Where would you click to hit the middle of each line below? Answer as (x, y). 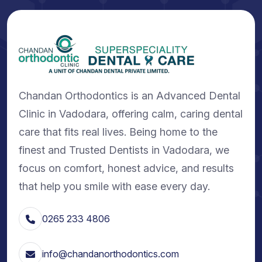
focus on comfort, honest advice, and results (126, 168)
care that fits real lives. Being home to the (118, 132)
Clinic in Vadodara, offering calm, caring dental (131, 113)
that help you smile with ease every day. (114, 186)
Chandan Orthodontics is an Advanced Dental (130, 95)
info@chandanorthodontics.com (111, 254)
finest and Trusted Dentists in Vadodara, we (124, 150)
